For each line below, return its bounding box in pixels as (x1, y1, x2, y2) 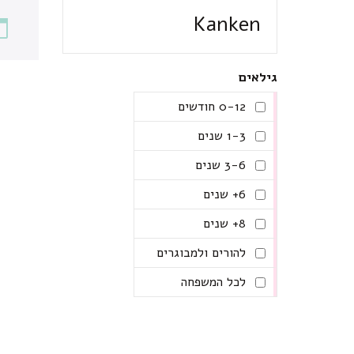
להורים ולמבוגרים (156, 244, 246, 262)
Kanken (194, 10, 261, 39)
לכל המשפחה (181, 273, 246, 292)
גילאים (239, 69, 277, 87)
